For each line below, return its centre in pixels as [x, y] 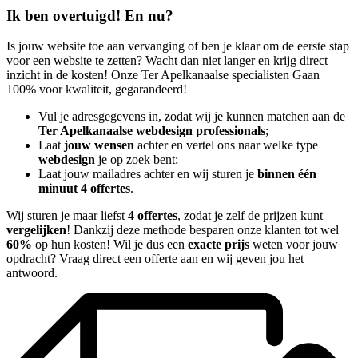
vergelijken [36, 230]
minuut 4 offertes [84, 189]
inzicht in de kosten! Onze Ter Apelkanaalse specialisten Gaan [163, 75]
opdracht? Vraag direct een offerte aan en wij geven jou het [155, 259]
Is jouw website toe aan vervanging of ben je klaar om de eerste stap [178, 46]
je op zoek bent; [137, 160]
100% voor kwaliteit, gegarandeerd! [97, 89]
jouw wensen [99, 145]
